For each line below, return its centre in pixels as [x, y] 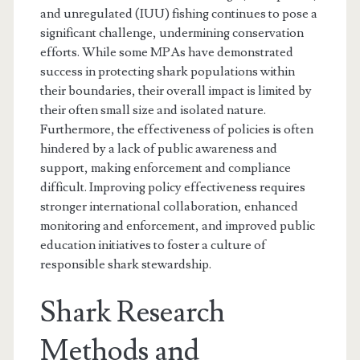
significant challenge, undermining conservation [172, 33]
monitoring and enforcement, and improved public [177, 225]
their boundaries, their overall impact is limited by [176, 90]
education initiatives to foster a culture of [153, 245]
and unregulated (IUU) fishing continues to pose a [178, 13]
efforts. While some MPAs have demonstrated [166, 52]
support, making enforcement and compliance [165, 168]
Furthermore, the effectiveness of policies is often [176, 129]
